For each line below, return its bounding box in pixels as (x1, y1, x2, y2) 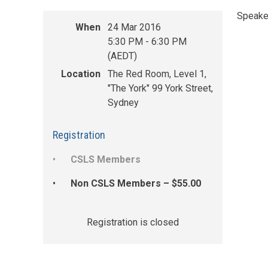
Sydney (108, 97, 139, 109)
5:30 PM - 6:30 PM (108, 36, 187, 48)
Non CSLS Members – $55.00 (71, 178, 201, 190)
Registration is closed (87, 217, 179, 229)
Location (61, 68, 100, 80)
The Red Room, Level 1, (108, 68, 206, 80)
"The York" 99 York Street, (108, 83, 213, 95)
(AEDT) (108, 50, 137, 62)
